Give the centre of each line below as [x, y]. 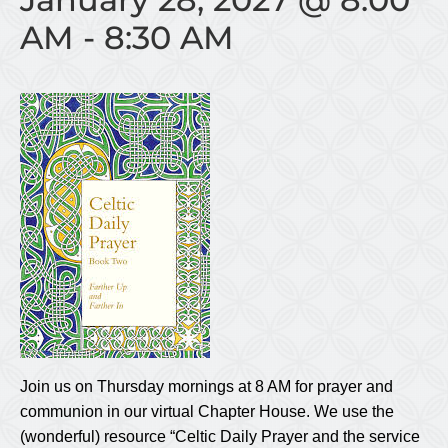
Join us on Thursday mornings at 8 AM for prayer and [206, 386]
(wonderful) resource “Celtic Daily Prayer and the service [220, 436]
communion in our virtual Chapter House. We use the [207, 411]
